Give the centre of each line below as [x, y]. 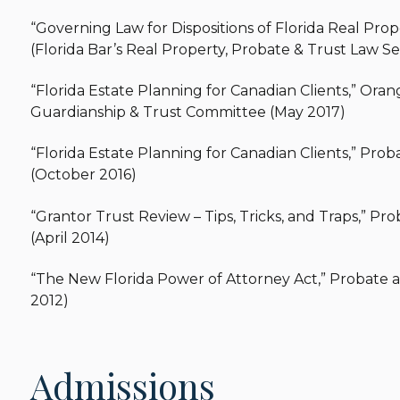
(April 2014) [71, 237]
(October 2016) [84, 175]
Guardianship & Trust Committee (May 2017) [188, 112]
